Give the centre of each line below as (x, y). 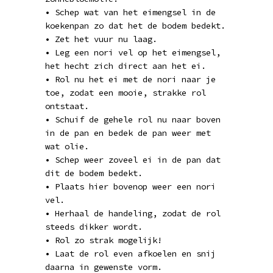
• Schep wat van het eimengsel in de (130, 12)
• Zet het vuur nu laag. (101, 39)
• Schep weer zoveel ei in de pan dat (133, 160)
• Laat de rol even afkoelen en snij (130, 253)
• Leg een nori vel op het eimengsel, (133, 52)
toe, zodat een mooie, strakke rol (126, 93)
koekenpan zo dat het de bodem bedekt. (135, 26)
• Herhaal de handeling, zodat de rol (133, 213)
